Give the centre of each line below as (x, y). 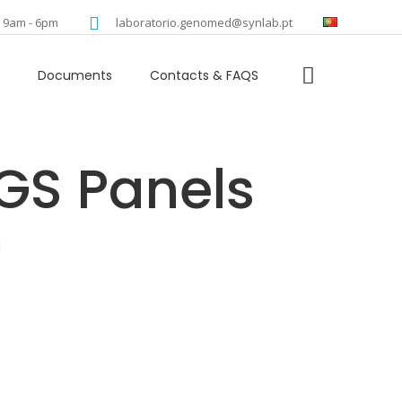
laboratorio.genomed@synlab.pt (204, 22)
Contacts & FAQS (204, 75)
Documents (75, 75)
